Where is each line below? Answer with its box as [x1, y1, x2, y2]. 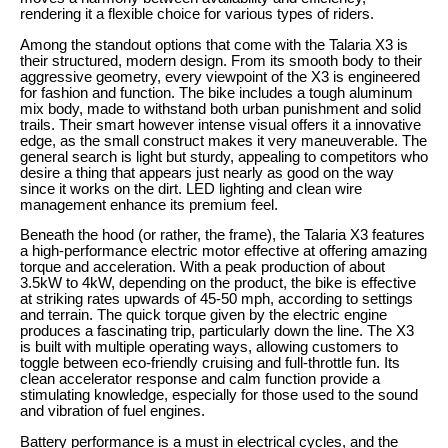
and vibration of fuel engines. [20, 403, 205, 420]
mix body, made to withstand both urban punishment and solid [20, 100, 421, 117]
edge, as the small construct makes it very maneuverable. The [20, 132, 427, 149]
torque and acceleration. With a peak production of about [20, 259, 385, 276]
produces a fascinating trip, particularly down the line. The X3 [20, 323, 414, 340]
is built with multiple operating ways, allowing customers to [20, 339, 398, 356]
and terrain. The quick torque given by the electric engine [20, 307, 387, 324]
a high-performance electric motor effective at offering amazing [20, 243, 427, 260]
